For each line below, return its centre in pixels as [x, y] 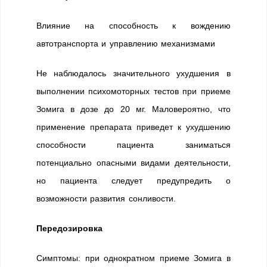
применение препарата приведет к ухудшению [133, 127]
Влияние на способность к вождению [133, 26]
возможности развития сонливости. [106, 198]
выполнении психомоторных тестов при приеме [133, 91]
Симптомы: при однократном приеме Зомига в [133, 258]
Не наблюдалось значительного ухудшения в [133, 73]
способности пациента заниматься [133, 145]
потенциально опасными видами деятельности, [133, 163]
